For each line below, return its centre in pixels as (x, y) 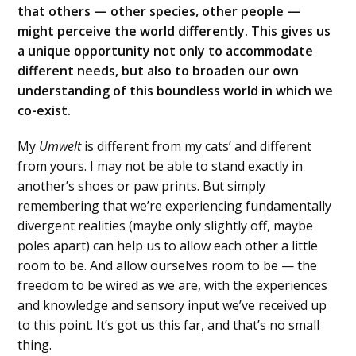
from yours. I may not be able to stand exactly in (161, 166)
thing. (35, 345)
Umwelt (60, 147)
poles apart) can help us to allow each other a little (168, 246)
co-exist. (44, 111)
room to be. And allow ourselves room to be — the (168, 266)
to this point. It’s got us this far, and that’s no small (169, 325)
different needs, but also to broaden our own (159, 71)
